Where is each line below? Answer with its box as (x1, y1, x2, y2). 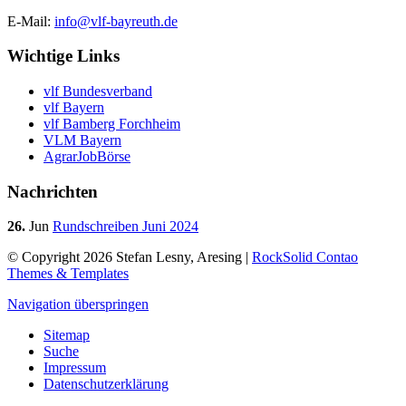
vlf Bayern (43, 100, 104, 115)
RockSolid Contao (252, 249, 358, 266)
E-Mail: (7, 13, 54, 29)
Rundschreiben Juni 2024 (53, 218, 198, 235)
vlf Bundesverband (43, 83, 152, 99)
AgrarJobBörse (43, 149, 130, 164)
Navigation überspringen (7, 296, 149, 313)
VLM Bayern (43, 132, 121, 148)
